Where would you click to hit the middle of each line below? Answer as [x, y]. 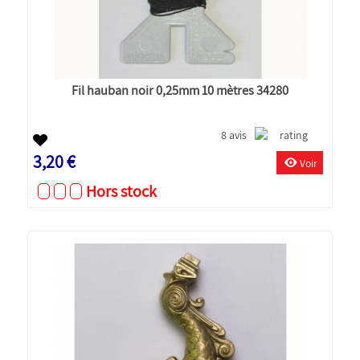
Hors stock [122, 191]
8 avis [234, 135]
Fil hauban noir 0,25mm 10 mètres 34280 [180, 90]
